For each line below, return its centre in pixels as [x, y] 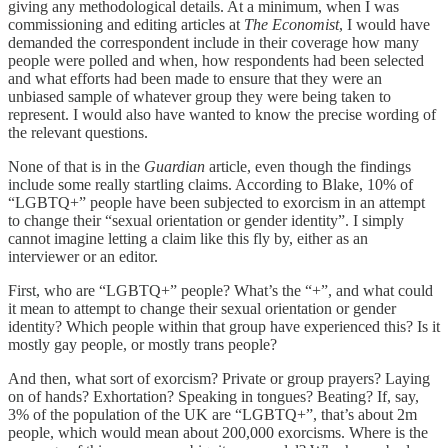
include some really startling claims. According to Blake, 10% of [210, 184]
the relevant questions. [78, 132]
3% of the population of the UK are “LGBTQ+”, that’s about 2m [212, 414]
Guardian [176, 166]
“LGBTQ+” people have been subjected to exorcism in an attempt [216, 202]
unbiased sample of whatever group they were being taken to [199, 96]
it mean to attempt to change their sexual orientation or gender [202, 308]
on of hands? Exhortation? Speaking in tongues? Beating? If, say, [213, 396]
